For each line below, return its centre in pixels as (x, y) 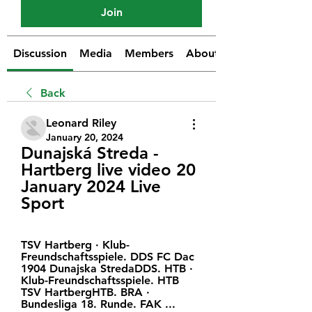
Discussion (40, 53)
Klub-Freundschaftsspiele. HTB (100, 280)
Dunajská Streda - (90, 153)
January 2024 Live (91, 186)
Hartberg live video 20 (108, 169)
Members (149, 53)
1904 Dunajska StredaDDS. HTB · (107, 268)
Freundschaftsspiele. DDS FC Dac (108, 256)
